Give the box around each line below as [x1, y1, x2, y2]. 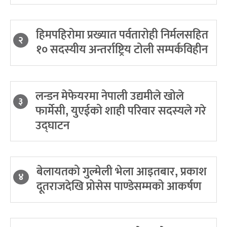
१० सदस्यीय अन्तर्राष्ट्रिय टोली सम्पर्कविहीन [36, 40, 208, 59]
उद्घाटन [35, 116, 69, 135]
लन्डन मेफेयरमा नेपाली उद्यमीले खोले [35, 86, 184, 106]
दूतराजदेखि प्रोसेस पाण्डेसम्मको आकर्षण [36, 176, 201, 196]
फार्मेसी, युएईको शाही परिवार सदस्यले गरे [35, 101, 206, 121]
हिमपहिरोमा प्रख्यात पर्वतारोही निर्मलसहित [36, 25, 208, 45]
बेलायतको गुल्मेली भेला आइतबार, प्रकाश [36, 162, 207, 181]
